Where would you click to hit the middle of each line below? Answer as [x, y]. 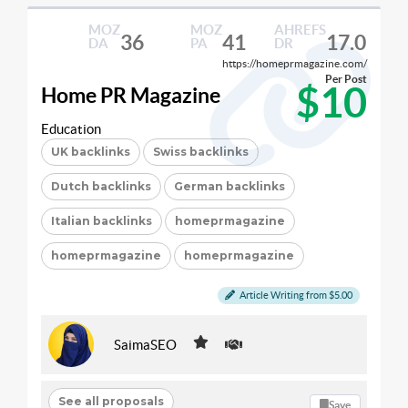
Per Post [346, 79]
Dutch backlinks [101, 186]
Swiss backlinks [201, 152]
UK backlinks [91, 152]
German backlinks [229, 186]
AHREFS [300, 30]
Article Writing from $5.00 [295, 295]
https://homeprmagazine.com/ [295, 63]
